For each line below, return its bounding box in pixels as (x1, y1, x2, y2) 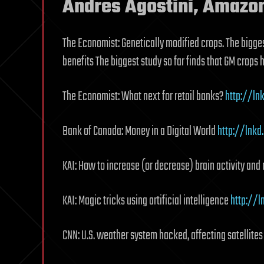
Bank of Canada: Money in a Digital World (62, 121, 217, 141)
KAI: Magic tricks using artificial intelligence (62, 190, 230, 211)
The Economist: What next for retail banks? (62, 86, 225, 107)
